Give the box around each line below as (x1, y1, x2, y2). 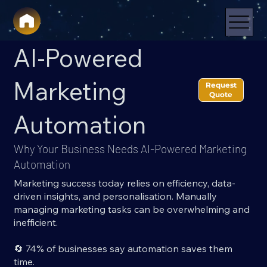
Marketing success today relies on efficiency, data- (13, 177, 235, 190)
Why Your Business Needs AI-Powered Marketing (14, 142, 247, 156)
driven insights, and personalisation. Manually (13, 190, 217, 203)
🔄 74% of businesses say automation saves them (13, 243, 232, 255)
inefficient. (13, 216, 58, 229)
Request (205, 80, 237, 90)
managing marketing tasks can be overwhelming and (13, 203, 250, 216)
